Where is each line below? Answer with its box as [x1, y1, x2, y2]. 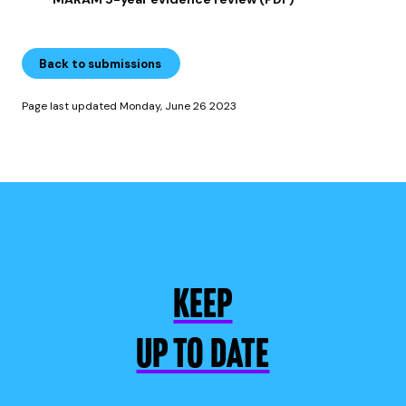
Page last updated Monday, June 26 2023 [22, 99, 237, 114]
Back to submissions [39, 55, 161, 72]
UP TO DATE [136, 336, 270, 378]
